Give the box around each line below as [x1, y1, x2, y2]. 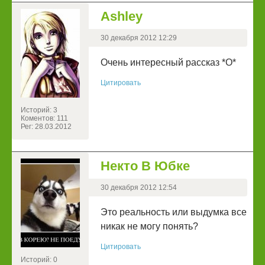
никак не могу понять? [101, 221, 198, 232]
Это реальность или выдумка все [101, 207, 247, 218]
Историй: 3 [21, 106, 57, 115]
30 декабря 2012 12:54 [101, 183, 177, 192]
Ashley [101, 9, 143, 24]
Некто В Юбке [101, 159, 190, 174]
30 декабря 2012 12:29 [101, 34, 177, 43]
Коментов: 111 [21, 114, 68, 123]
